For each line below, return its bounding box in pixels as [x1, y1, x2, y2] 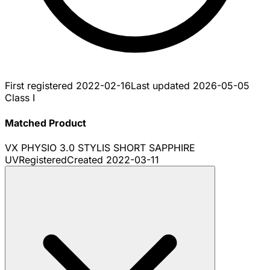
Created [67, 153, 106, 166]
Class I [5, 92, 35, 104]
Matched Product [5, 116, 86, 129]
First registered [5, 80, 76, 92]
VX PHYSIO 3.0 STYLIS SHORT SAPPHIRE [5, 141, 195, 154]
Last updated [131, 80, 193, 92]
